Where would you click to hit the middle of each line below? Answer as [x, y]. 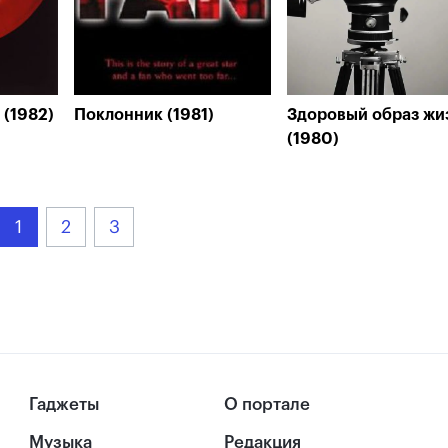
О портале [267, 404]
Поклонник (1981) [144, 115]
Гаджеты [64, 404]
